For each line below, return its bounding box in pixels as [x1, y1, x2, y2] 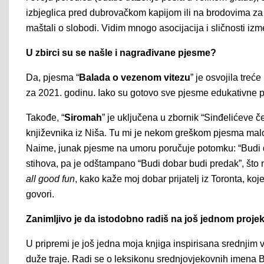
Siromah [64, 113, 102, 123]
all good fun [26, 174, 75, 184]
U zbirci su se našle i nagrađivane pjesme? [26, 48, 216, 58]
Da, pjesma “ [26, 72, 79, 82]
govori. [26, 189, 54, 199]
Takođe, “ [26, 113, 64, 123]
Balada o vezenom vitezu [79, 72, 190, 82]
